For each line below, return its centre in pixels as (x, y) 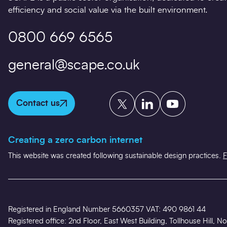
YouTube (176, 97)
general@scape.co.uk (74, 66)
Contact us (38, 103)
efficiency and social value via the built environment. (108, 10)
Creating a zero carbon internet (75, 140)
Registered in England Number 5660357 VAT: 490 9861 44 (107, 210)
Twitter (122, 97)
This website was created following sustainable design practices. (116, 156)
